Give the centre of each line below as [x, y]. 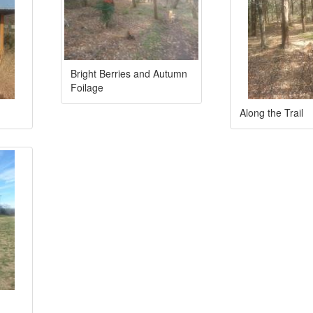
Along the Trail [271, 112]
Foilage [87, 87]
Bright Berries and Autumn [129, 73]
